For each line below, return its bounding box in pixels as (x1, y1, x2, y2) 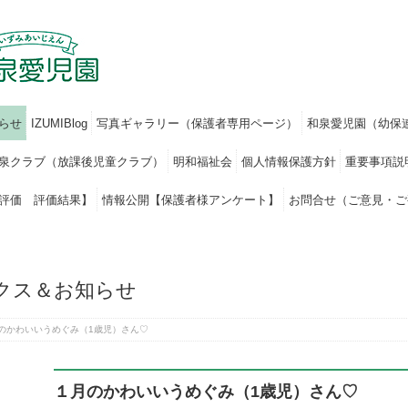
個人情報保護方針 (241, 155, 336, 168)
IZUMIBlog (31, 117, 87, 130)
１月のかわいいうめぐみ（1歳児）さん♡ (54, 382, 358, 401)
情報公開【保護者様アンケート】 (102, 193, 280, 207)
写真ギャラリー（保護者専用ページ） (97, 117, 298, 130)
